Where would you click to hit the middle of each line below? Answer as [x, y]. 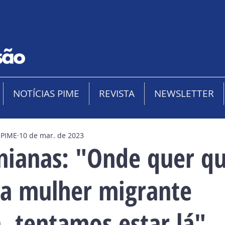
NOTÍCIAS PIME [46, 93]
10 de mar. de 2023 [51, 135]
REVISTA [117, 93]
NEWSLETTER [184, 93]
